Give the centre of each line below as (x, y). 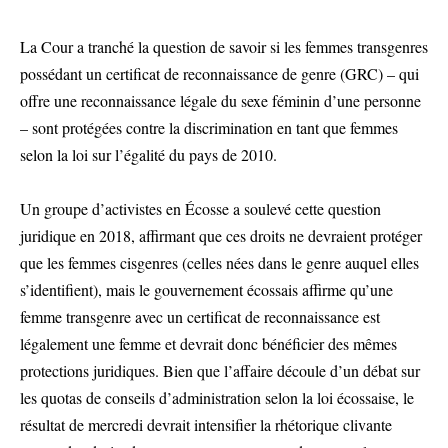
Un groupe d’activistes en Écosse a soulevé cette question (200, 208)
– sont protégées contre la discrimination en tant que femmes (209, 127)
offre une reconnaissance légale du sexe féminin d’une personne (220, 100)
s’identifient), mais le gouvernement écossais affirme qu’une (206, 289)
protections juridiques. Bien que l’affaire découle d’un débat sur (220, 370)
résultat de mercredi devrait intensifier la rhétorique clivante (206, 424)
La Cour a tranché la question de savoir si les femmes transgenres (224, 46)
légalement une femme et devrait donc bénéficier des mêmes (208, 343)
